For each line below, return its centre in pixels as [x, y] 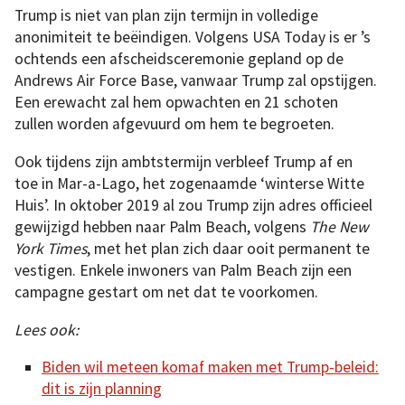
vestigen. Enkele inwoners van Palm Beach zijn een [183, 270]
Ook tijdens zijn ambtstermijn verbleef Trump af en [184, 161]
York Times [51, 248]
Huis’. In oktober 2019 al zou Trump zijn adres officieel [193, 205]
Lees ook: [47, 330]
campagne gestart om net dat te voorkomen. [166, 292]
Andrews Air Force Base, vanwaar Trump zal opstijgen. [196, 81]
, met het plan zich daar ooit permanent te [228, 248]
